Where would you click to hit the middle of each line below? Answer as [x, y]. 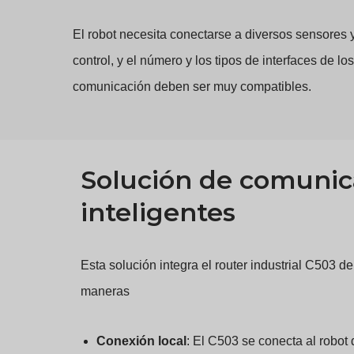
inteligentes [158, 212]
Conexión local [141, 341]
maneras [105, 291]
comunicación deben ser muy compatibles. [192, 86]
